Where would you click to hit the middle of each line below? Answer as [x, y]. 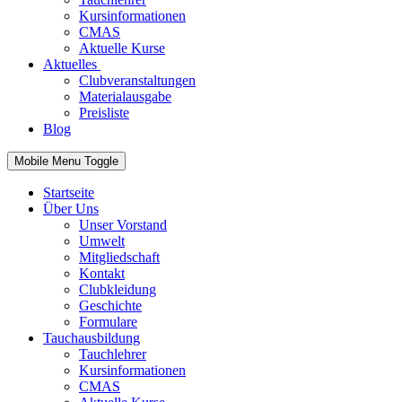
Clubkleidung [118, 290]
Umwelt [102, 241]
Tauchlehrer [113, 354]
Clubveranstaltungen [137, 81]
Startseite [69, 193]
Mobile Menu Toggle [66, 162]
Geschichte [110, 306]
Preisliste [104, 113]
